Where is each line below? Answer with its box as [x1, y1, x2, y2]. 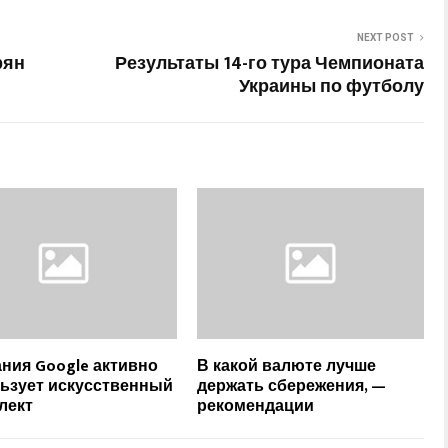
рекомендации [197, 392, 315, 420]
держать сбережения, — [197, 372, 387, 400]
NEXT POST [357, 31, 414, 43]
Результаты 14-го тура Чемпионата [115, 48, 424, 79]
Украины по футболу [239, 71, 424, 102]
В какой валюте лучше [197, 352, 377, 380]
